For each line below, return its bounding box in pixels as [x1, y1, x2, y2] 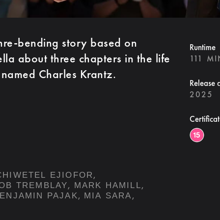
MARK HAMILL [74, 180, 141, 190]
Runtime [189, 41, 216, 53]
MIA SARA [84, 191, 132, 200]
